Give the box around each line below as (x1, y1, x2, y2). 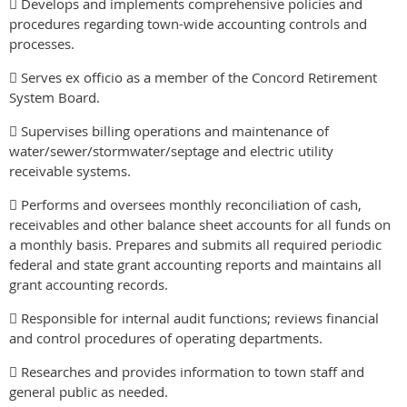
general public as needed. (9, 382, 168, 401)
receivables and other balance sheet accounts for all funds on (9, 214, 391, 233)
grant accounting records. (9, 274, 168, 293)
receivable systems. (9, 161, 131, 180)
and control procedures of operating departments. (9, 328, 323, 347)
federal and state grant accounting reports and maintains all (9, 254, 382, 273)
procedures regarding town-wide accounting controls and (9, 14, 367, 33)
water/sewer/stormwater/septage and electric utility (9, 141, 333, 160)
